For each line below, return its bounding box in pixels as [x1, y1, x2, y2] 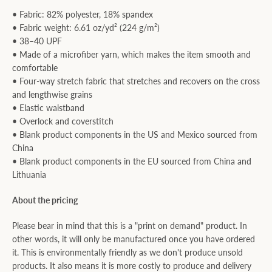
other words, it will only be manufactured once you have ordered [12, 234, 255, 244]
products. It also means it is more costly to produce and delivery [12, 260, 251, 271]
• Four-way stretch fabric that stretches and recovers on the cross [12, 76, 260, 86]
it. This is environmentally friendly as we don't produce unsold [12, 247, 243, 257]
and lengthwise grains [12, 89, 92, 100]
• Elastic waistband [12, 103, 84, 113]
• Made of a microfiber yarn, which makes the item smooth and [12, 49, 251, 59]
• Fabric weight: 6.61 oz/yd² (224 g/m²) [12, 22, 160, 33]
